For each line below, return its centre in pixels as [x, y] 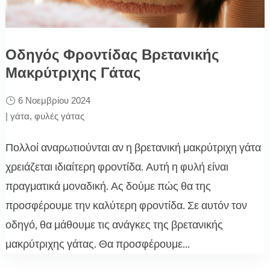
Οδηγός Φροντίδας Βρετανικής [112, 54]
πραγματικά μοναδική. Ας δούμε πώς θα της [108, 186]
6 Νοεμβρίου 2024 [54, 100]
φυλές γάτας [59, 116]
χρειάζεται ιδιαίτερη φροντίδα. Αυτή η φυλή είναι [117, 167]
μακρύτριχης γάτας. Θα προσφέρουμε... [97, 244]
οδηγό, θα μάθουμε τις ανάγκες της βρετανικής [114, 224]
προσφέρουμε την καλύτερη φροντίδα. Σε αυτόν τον [126, 205]
